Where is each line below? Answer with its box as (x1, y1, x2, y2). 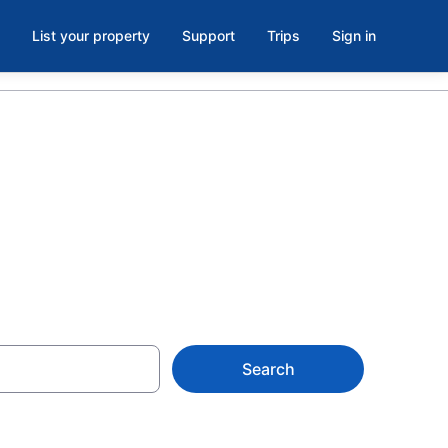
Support (182, 27, 235, 44)
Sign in (332, 27, 376, 44)
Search (241, 359, 295, 379)
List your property (32, 27, 150, 44)
